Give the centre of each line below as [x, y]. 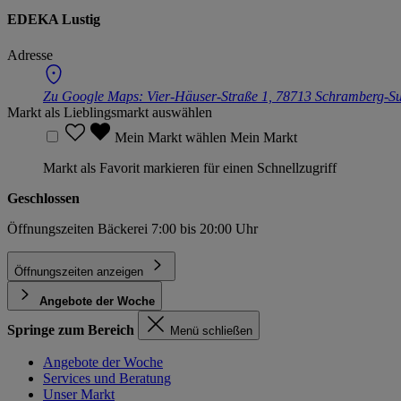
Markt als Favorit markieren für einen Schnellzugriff [190, 167]
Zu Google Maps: [95, 96]
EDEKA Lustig [54, 20]
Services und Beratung [107, 378]
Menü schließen [211, 330]
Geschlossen [43, 198]
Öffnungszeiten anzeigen [79, 271]
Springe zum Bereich [71, 329]
